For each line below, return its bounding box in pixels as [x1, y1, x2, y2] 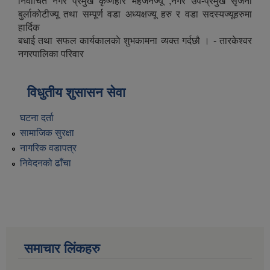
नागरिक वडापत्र [20, 142, 77, 153]
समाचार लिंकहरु [24, 241, 100, 257]
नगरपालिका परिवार [18, 49, 84, 60]
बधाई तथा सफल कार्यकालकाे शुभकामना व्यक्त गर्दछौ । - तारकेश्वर [18, 36, 252, 46]
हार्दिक [18, 22, 40, 33]
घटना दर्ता [20, 112, 54, 123]
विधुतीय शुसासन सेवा [27, 85, 125, 101]
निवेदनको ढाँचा [20, 158, 71, 169]
